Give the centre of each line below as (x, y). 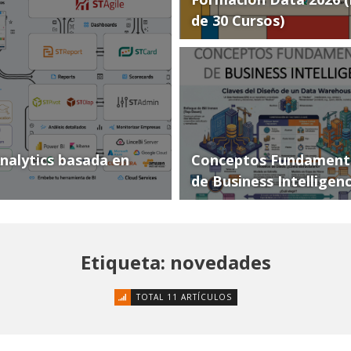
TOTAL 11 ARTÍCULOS (184, 297)
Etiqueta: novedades (175, 262)
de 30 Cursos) (238, 20)
